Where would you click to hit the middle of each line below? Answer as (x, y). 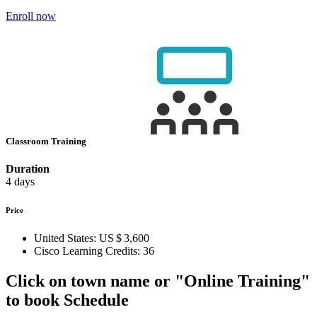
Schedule (94, 300)
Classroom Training (47, 141)
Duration (28, 169)
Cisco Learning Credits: (87, 251)
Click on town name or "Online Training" (158, 281)
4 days (20, 182)
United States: (65, 238)
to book (33, 300)
